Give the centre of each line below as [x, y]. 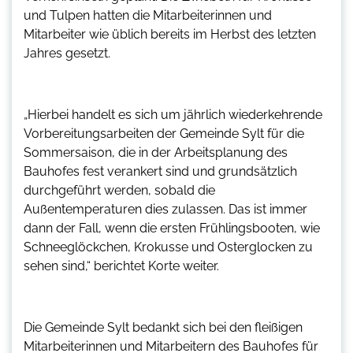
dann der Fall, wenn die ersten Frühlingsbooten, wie [172, 229]
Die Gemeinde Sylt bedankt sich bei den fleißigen [163, 328]
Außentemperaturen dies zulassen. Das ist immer [165, 210]
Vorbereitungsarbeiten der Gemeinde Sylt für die [164, 134]
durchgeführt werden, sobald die [119, 191]
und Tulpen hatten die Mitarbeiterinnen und [148, 16]
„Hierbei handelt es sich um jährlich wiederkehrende [173, 115]
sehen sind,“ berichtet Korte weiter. [121, 266]
